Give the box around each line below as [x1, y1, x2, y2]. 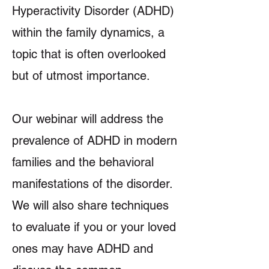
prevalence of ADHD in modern [12, 133, 177, 148]
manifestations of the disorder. [12, 177, 172, 191]
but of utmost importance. [12, 68, 150, 83]
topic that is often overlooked [12, 47, 166, 61]
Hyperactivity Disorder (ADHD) [12, 4, 174, 18]
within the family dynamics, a [12, 25, 165, 40]
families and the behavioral [12, 155, 154, 169]
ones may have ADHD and [12, 241, 153, 256]
